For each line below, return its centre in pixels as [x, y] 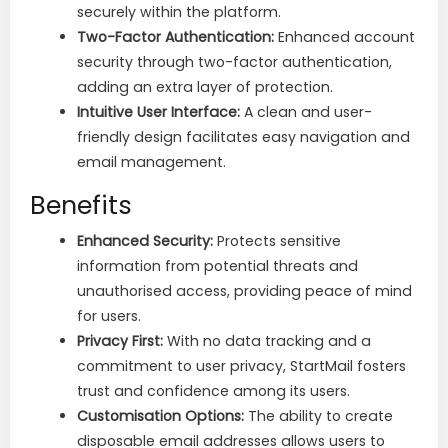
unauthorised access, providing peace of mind [244, 291]
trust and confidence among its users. [213, 391]
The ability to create [318, 416]
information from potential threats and [217, 266]
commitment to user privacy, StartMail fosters [241, 366]
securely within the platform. [179, 12]
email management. [151, 162]
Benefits [81, 206]
